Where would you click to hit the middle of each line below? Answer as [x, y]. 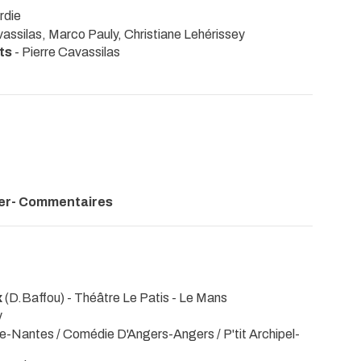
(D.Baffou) [35, 298]
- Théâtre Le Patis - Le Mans [147, 298]
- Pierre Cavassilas [67, 52]
